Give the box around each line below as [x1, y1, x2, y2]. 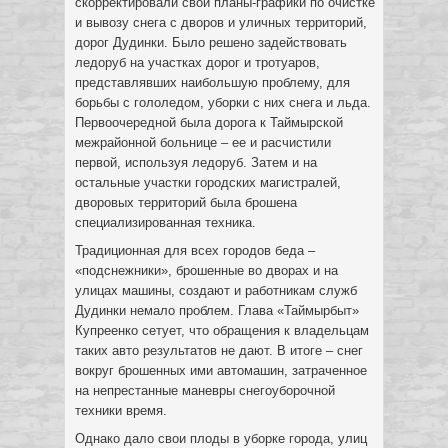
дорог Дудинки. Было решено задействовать [75, 35, 347, 50]
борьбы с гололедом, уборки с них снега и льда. [75, 95, 371, 110]
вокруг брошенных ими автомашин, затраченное [75, 363, 367, 378]
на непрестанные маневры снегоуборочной [75, 383, 335, 398]
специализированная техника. [75, 215, 256, 230]
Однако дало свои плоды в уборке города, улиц [75, 431, 367, 446]
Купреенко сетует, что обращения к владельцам [75, 323, 369, 338]
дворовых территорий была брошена [75, 195, 297, 210]
